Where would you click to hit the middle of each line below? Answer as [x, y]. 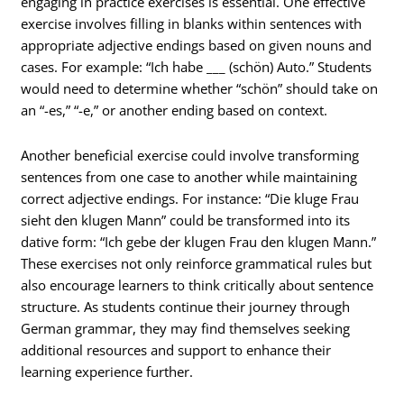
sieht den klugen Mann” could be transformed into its [186, 220]
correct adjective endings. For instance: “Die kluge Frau [190, 198]
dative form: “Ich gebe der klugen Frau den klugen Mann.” [199, 241]
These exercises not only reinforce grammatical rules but [197, 263]
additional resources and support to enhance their [176, 349]
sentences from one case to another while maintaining [189, 176]
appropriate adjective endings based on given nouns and [197, 46]
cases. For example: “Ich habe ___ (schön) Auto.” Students [197, 67]
